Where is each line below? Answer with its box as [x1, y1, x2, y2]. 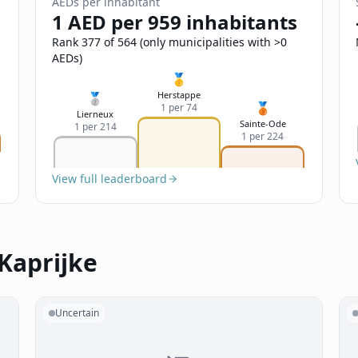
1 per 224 [241, 129, 284, 143]
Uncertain [55, 306, 99, 320]
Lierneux [77, 108, 114, 120]
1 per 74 [161, 101, 197, 114]
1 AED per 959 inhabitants [52, 9, 297, 35]
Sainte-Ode [239, 117, 286, 129]
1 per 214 [74, 120, 117, 133]
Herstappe [157, 89, 201, 101]
